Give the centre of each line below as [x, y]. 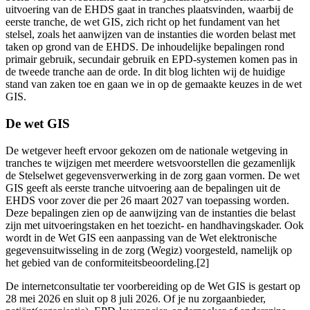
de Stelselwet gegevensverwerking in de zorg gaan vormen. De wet [153, 175]
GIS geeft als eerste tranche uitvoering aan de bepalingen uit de [143, 188]
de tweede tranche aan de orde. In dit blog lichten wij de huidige [145, 72]
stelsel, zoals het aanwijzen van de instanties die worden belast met [151, 35]
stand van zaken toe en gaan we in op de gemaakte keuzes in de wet [154, 84]
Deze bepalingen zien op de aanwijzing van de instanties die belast [151, 212]
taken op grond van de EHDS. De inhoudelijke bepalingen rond [145, 47]
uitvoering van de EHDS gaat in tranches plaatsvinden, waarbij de [149, 10]
